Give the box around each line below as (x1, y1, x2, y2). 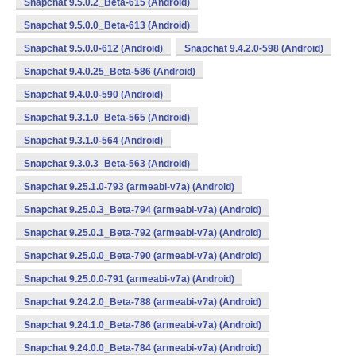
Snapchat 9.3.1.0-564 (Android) (24, 135, 163, 146)
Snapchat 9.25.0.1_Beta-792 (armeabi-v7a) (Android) (24, 227, 261, 238)
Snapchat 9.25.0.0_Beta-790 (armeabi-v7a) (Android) (24, 250, 261, 261)
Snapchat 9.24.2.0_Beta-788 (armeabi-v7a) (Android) (24, 296, 261, 308)
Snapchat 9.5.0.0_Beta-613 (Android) (24, 20, 190, 31)
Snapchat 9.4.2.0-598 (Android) (184, 43, 323, 54)
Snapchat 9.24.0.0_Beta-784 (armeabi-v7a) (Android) (24, 342, 261, 354)
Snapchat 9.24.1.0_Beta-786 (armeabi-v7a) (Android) (24, 319, 261, 331)
